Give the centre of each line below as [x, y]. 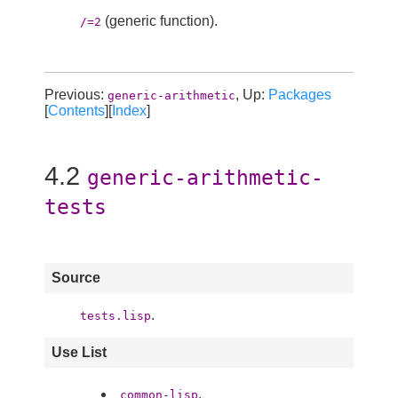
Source [76, 278]
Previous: [76, 94]
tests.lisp [115, 316]
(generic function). [159, 20]
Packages [300, 94]
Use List [79, 353]
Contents [76, 110]
